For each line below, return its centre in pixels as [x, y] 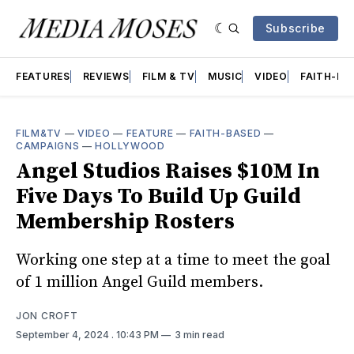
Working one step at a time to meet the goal [173, 260]
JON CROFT [47, 315]
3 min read [200, 334]
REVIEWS [106, 76]
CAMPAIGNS [48, 146]
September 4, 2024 [64, 334]
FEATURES [43, 76]
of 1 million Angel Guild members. [139, 282]
